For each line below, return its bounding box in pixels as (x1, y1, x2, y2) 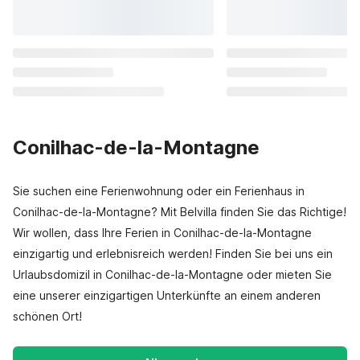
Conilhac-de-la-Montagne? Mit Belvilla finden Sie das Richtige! (13, 205, 346, 219)
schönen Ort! (13, 309, 82, 323)
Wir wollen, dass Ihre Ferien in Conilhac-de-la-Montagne (13, 226, 312, 239)
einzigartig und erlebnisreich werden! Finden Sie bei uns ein (13, 247, 333, 260)
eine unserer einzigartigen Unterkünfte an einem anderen (13, 288, 321, 302)
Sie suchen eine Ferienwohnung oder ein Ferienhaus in (13, 184, 305, 198)
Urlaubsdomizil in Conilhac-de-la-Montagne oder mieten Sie (13, 268, 332, 281)
